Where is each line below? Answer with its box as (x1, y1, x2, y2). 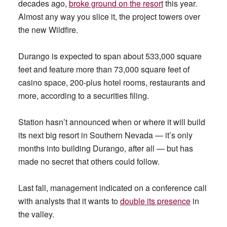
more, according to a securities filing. (18, 90, 149, 101)
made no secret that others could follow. (18, 156, 160, 167)
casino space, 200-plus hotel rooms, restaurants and (18, 77, 205, 88)
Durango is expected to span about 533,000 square (18, 50, 202, 62)
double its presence (120, 195, 191, 207)
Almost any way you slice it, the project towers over (18, 11, 200, 22)
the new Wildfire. (18, 24, 78, 35)
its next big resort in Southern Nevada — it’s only (18, 129, 193, 141)
